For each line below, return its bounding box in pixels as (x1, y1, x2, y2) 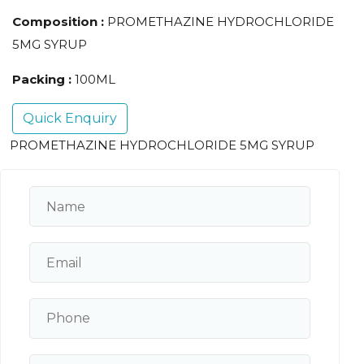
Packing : (12, 71, 75, 88)
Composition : (12, 14, 107, 30)
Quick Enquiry (23, 110, 117, 127)
